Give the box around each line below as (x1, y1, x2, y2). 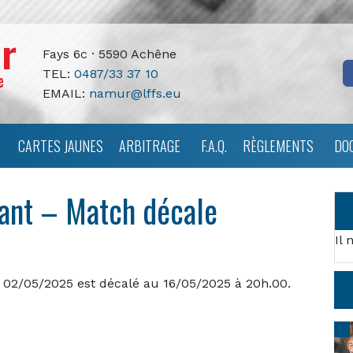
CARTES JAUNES (18, 135, 103, 156)
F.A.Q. (201, 135, 227, 156)
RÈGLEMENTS (243, 135, 314, 156)
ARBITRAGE (119, 135, 180, 156)
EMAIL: (42, 85, 89, 101)
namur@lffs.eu (88, 85, 181, 101)
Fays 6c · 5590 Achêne (42, 46, 176, 61)
